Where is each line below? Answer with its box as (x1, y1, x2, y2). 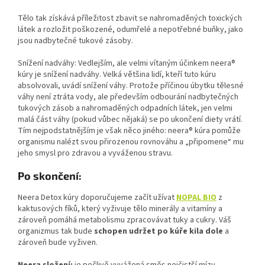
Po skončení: (18, 169, 82, 183)
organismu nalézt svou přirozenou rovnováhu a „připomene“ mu (18, 136, 244, 148)
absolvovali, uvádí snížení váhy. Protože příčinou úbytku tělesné (18, 80, 244, 92)
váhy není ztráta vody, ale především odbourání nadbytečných (18, 91, 238, 104)
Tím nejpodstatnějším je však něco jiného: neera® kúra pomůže (18, 125, 241, 137)
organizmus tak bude (18, 225, 94, 238)
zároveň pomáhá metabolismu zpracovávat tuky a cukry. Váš (18, 214, 231, 227)
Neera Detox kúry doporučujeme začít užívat (18, 192, 176, 204)
